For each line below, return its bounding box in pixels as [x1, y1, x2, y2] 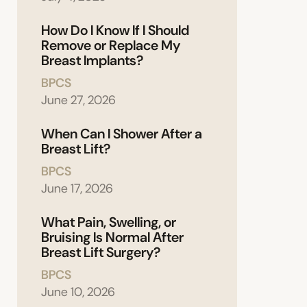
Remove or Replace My [41, 36, 180, 55]
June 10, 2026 [41, 284, 115, 301]
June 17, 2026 [41, 180, 113, 197]
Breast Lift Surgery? [41, 243, 160, 262]
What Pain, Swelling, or [41, 213, 176, 232]
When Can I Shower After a [41, 125, 202, 143]
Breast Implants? [41, 51, 143, 70]
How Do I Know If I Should [41, 21, 189, 40]
